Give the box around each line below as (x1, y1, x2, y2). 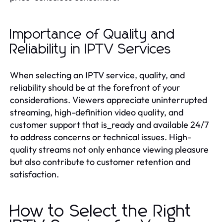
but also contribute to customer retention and (10, 156, 190, 167)
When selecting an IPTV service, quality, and (10, 69, 185, 81)
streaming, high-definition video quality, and (10, 106, 183, 118)
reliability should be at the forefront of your (10, 81, 180, 93)
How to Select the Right (10, 203, 192, 220)
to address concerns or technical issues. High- (10, 131, 191, 143)
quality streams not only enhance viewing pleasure (10, 143, 209, 155)
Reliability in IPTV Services (10, 42, 171, 56)
